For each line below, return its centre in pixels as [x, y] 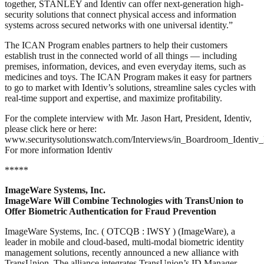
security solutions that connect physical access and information [121, 14]
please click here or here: [51, 128]
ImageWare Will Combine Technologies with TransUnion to [124, 200]
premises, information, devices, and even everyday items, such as [125, 66]
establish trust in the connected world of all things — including [121, 55]
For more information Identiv [59, 150]
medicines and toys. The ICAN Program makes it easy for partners [128, 77]
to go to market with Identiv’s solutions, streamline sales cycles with [130, 87]
